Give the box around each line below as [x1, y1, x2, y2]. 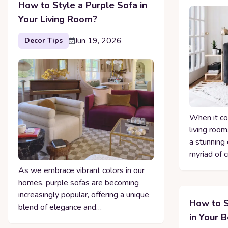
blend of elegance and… [18, 202, 102, 213]
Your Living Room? [18, 13, 97, 26]
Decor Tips [24, 36, 63, 46]
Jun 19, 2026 [75, 35, 122, 47]
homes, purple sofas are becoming [18, 177, 139, 189]
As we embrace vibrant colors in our [18, 165, 145, 177]
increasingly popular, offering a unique [18, 189, 149, 201]
